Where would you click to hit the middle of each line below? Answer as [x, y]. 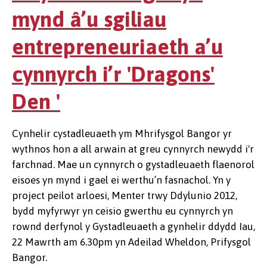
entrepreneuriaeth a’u [117, 46]
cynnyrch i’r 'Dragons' [113, 74]
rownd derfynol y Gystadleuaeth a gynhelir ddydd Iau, [133, 226]
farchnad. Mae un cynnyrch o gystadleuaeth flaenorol [133, 164]
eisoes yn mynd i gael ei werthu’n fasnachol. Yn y [121, 180]
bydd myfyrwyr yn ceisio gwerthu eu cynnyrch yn [122, 211]
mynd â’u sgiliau [89, 19]
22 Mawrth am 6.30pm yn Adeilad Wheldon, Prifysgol [131, 242]
